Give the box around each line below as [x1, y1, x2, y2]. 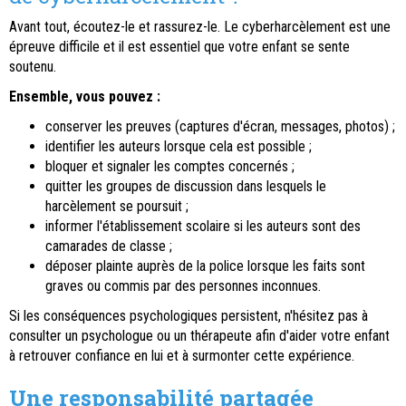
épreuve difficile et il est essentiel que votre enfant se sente [9, 38, 350, 56]
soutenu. [9, 58, 56, 76]
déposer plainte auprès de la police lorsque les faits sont [45, 257, 365, 275]
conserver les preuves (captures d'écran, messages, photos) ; [45, 118, 395, 136]
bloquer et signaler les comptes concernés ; [45, 158, 295, 176]
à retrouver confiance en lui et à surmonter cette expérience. [9, 347, 354, 365]
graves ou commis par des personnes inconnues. [45, 277, 321, 295]
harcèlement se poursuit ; [45, 198, 188, 216]
